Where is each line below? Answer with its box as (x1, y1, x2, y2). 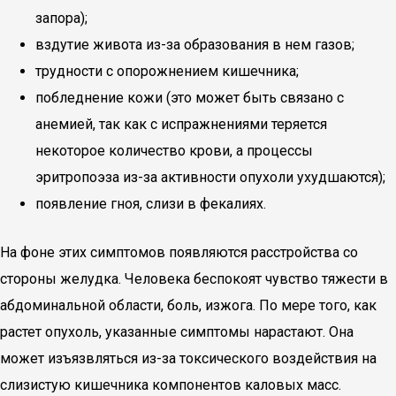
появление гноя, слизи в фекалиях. (35, 195, 266, 212)
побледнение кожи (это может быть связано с (35, 89, 344, 106)
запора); (35, 10, 88, 27)
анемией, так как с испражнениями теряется (35, 116, 327, 133)
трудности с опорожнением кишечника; (35, 63, 299, 80)
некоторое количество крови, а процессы (35, 142, 313, 159)
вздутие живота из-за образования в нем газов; (35, 36, 354, 53)
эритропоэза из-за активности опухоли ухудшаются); (35, 169, 385, 186)
